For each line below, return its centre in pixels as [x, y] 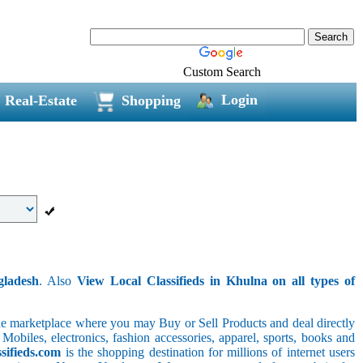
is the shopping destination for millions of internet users [208, 352]
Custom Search [222, 71]
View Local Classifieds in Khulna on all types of [216, 280]
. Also [58, 280]
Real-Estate [41, 100]
